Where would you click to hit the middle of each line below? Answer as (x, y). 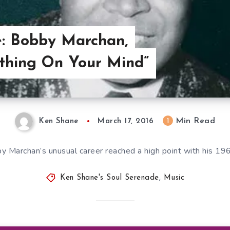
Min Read (194, 121)
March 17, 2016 (126, 122)
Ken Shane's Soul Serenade (110, 178)
